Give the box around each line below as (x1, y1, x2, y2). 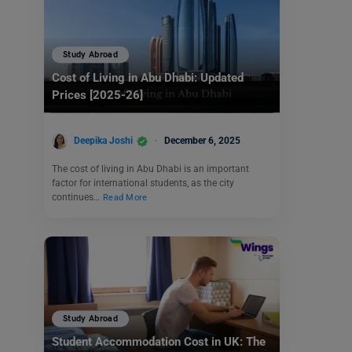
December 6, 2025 (164, 135, 240, 146)
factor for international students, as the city (52, 177, 234, 189)
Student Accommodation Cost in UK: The (52, 334, 266, 349)
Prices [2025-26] (52, 88, 143, 103)
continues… (52, 191, 102, 203)
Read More (103, 192, 148, 203)
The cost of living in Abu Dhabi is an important (52, 163, 249, 174)
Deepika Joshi (74, 135, 133, 146)
